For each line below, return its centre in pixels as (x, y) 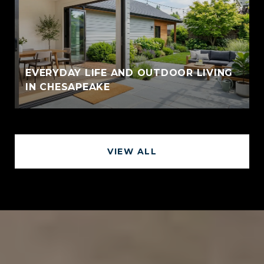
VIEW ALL (132, 151)
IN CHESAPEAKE (68, 87)
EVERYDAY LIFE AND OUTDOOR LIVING (129, 72)
